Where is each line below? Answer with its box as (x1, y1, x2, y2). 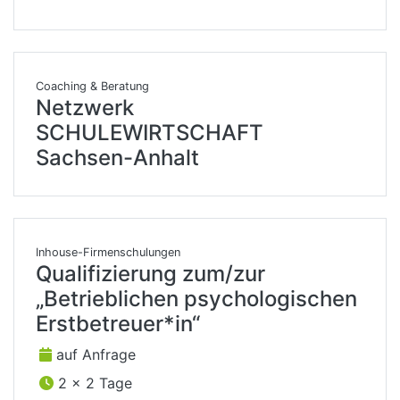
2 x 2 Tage (54, 374, 132, 393)
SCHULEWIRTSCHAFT (36, 120, 263, 146)
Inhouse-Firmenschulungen (36, 246, 180, 260)
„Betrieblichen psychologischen (36, 286, 357, 312)
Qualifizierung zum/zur (36, 261, 265, 287)
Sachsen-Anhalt (36, 145, 199, 171)
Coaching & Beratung (36, 79, 149, 94)
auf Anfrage (52, 346, 136, 364)
